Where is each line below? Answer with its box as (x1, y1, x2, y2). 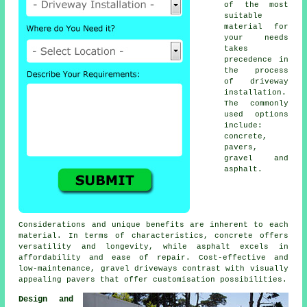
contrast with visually (177, 265, 288, 273)
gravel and (224, 154, 288, 163)
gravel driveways (100, 265, 177, 273)
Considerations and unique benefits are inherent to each (19, 221, 288, 230)
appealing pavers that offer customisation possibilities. (19, 275, 288, 284)
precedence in (224, 56, 288, 64)
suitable (224, 12, 263, 21)
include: (224, 121, 263, 130)
